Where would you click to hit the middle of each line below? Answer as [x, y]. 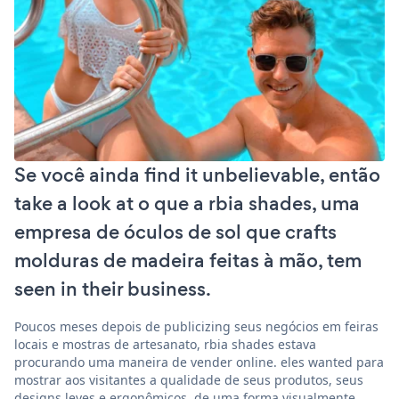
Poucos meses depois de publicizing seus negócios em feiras [196, 326]
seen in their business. [113, 289]
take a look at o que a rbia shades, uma [187, 203]
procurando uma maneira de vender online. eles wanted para [199, 362]
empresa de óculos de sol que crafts [175, 232]
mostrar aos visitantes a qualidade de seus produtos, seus [189, 379]
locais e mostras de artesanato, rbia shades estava [165, 344]
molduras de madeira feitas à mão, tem [188, 260]
